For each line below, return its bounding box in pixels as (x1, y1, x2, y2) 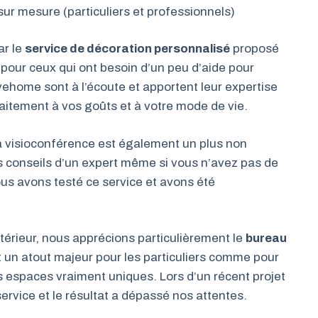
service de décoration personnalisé (25, 42, 230, 55)
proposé (230, 42, 279, 55)
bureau (246, 231, 287, 245)
